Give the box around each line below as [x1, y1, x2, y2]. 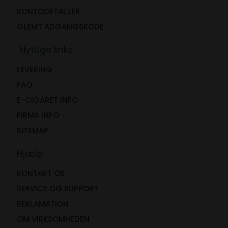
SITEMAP [17, 125, 48, 136]
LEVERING [17, 64, 52, 75]
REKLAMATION [17, 198, 69, 209]
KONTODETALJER [17, 6, 80, 17]
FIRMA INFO [17, 109, 59, 121]
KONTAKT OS [17, 167, 65, 179]
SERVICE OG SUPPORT [17, 183, 98, 194]
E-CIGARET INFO [17, 94, 78, 105]
